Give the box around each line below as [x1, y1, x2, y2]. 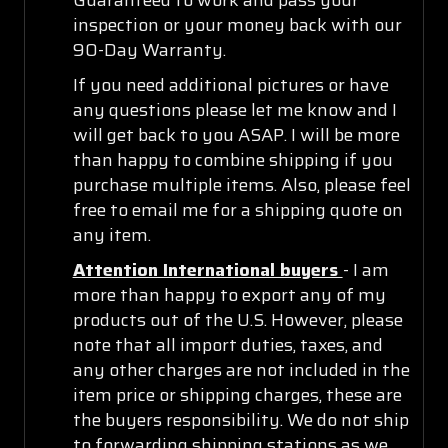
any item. [72, 220, 151, 249]
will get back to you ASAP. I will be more [72, 120, 400, 149]
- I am [342, 255, 389, 284]
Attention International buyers [72, 255, 343, 284]
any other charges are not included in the [72, 355, 410, 384]
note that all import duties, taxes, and [72, 330, 383, 359]
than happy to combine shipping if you [72, 145, 393, 174]
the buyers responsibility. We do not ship [72, 405, 409, 434]
